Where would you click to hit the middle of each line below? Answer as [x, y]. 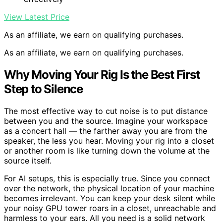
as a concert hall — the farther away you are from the [106, 131]
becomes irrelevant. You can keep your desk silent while [110, 198]
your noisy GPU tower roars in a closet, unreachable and [110, 208]
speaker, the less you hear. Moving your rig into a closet [109, 141]
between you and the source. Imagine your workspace [106, 121]
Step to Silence [44, 89]
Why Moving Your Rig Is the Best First [102, 75]
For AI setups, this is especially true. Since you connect [107, 178]
